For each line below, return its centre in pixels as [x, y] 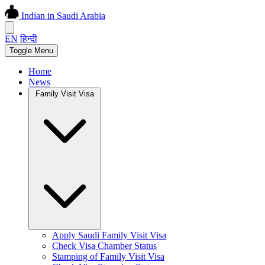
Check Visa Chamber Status [104, 246]
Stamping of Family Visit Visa [108, 256]
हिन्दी [29, 39]
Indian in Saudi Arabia [62, 16]
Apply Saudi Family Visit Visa [109, 235]
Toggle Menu [31, 51]
